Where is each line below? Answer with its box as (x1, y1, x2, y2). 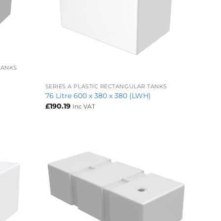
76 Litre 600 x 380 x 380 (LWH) (45, 91, 151, 101)
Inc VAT (72, 103, 95, 110)
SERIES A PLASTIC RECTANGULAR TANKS (45, 83, 167, 90)
